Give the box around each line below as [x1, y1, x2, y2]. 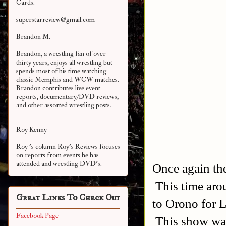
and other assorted [16, 101, 69, 110]
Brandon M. [16, 32, 50, 41]
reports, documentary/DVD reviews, [16, 92, 119, 101]
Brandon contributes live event [16, 84, 100, 93]
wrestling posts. [69, 101, 111, 110]
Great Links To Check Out [16, 192, 120, 204]
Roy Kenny [16, 125, 47, 134]
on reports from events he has [16, 151, 99, 160]
